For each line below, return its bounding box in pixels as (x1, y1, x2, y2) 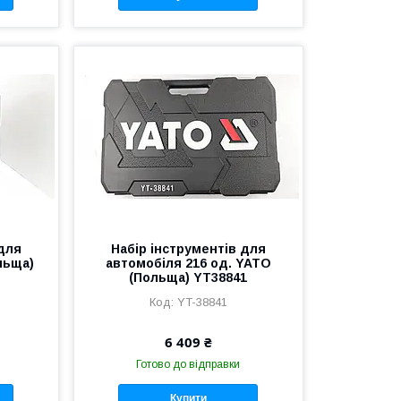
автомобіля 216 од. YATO (105, 255, 271, 270)
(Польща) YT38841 (129, 269, 248, 285)
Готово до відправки (136, 357, 241, 371)
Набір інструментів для (110, 241, 266, 256)
